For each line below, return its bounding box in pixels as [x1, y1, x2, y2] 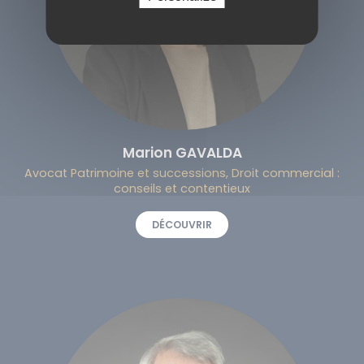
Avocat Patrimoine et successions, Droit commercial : [24, 164, 340, 181]
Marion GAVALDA [122, 142, 242, 162]
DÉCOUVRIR [152, 217, 212, 232]
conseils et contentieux [114, 180, 250, 197]
